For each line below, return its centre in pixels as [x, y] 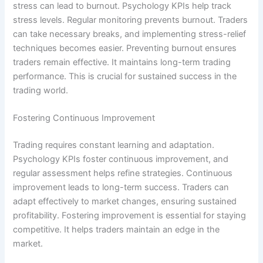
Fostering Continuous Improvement [84, 118]
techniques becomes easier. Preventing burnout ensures [125, 48]
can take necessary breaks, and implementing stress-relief [130, 34]
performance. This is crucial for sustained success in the [125, 76]
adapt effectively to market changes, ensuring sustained [125, 201]
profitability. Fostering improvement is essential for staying [130, 215]
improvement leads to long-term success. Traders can [121, 187]
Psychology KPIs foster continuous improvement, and [121, 159]
